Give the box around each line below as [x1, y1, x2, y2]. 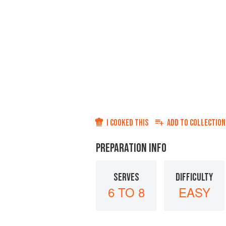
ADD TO [167, 118, 190, 128]
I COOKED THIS [106, 118, 148, 128]
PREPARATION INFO [96, 141, 166, 155]
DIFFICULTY [176, 171, 213, 184]
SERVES [113, 171, 139, 184]
